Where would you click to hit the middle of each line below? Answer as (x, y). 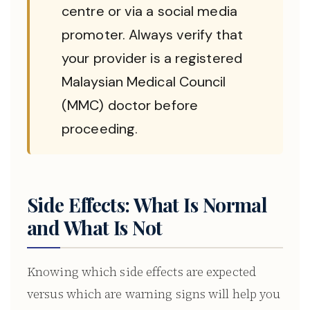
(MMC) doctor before (130, 105)
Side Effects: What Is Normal (147, 204)
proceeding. (100, 129)
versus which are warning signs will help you (154, 294)
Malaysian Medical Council (144, 82)
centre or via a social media (149, 11)
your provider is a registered (152, 58)
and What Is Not (95, 227)
